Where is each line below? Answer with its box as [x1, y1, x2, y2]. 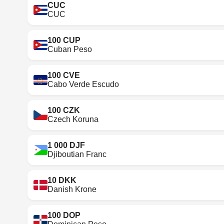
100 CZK [47, 105, 80, 114]
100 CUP [47, 35, 81, 44]
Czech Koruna [47, 114, 99, 123]
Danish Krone [47, 184, 97, 193]
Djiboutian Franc [47, 149, 107, 158]
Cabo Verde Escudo [47, 79, 119, 88]
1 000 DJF [47, 140, 85, 149]
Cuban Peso [47, 44, 92, 53]
